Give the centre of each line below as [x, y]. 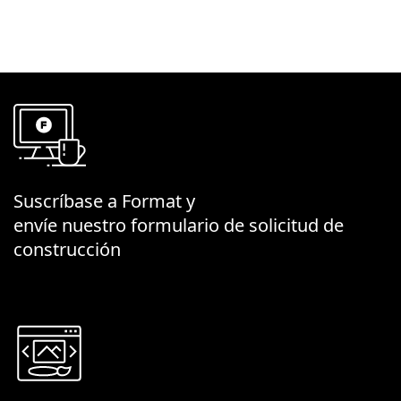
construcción [67, 250]
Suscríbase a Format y [104, 201]
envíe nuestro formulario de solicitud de [179, 226]
